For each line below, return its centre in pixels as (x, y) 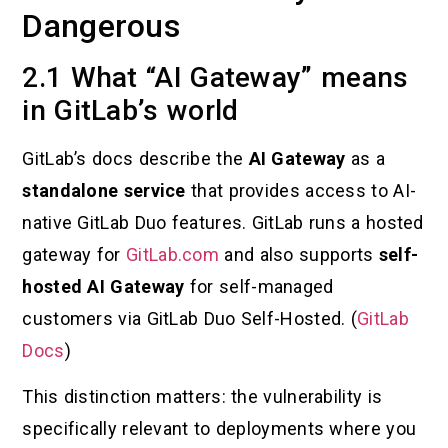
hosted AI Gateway (103, 286)
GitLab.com (172, 254)
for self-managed (259, 286)
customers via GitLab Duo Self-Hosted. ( (190, 318)
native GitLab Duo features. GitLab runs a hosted (223, 222)
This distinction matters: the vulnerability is (202, 397)
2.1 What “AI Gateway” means (215, 77)
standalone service (104, 190)
